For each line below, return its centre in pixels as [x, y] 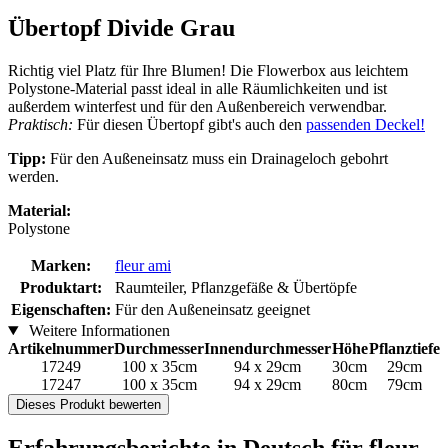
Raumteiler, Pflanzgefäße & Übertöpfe [236, 288]
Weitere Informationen [97, 331]
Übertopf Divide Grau [121, 28]
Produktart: [61, 288]
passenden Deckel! [365, 125]
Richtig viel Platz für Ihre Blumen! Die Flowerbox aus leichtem [208, 71]
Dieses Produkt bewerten [88, 405]
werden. [33, 177]
